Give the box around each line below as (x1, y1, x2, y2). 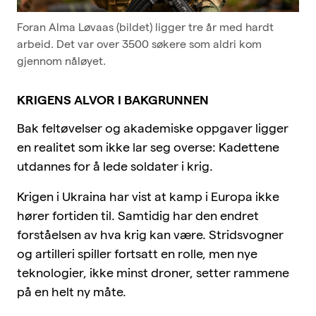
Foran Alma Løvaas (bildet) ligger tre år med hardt (17, 20, 274, 33)
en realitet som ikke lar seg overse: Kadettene (17, 140, 279, 154)
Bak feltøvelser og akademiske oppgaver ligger (17, 121, 288, 135)
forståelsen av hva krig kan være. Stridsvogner (17, 227, 284, 241)
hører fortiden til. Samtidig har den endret (17, 208, 259, 222)
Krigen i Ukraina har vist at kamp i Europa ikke (17, 189, 279, 203)
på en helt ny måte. (17, 284, 126, 298)
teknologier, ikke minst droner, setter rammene (17, 265, 289, 279)
